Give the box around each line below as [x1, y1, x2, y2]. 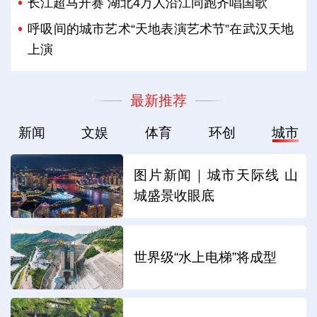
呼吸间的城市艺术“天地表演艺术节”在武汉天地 [28, 21, 294, 36]
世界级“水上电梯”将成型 [134, 250, 277, 265]
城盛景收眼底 [134, 188, 215, 203]
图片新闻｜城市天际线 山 [134, 167, 299, 183]
